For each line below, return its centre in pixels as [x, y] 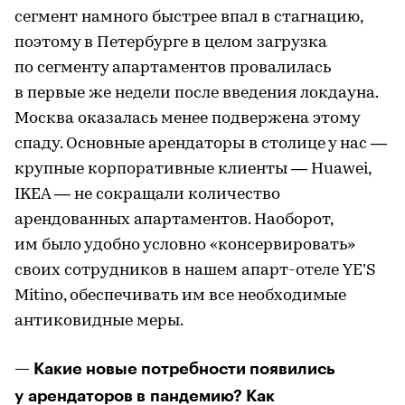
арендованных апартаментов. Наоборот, [174, 220]
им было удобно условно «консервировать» [185, 245]
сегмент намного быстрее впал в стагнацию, [188, 18]
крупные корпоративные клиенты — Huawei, [193, 170]
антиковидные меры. [99, 321]
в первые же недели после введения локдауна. [196, 94]
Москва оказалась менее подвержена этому [187, 119]
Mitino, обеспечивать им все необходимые [180, 296]
